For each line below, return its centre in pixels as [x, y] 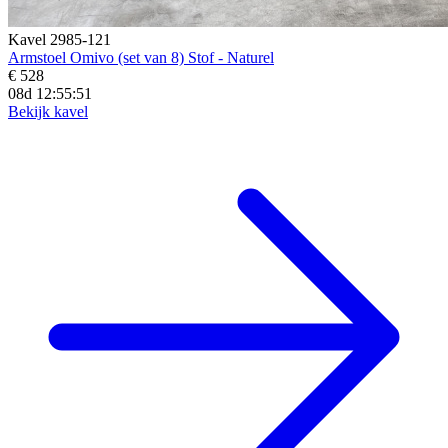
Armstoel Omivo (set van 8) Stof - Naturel [141, 57]
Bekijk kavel [48, 111]
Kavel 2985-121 [59, 39]
